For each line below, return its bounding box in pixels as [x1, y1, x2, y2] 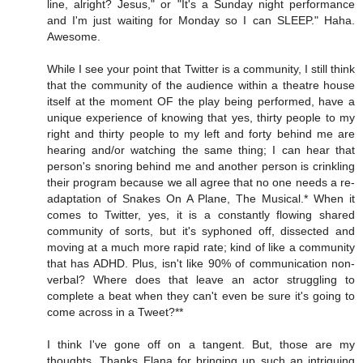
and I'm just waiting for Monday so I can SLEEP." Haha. [47, 14, 355, 28]
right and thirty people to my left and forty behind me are [47, 127, 355, 141]
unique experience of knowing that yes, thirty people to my [47, 111, 355, 125]
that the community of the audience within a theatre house [47, 79, 355, 92]
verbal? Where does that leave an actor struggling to [47, 273, 355, 287]
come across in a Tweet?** [47, 305, 183, 319]
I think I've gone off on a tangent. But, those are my [47, 338, 355, 352]
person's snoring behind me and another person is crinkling [47, 160, 355, 173]
